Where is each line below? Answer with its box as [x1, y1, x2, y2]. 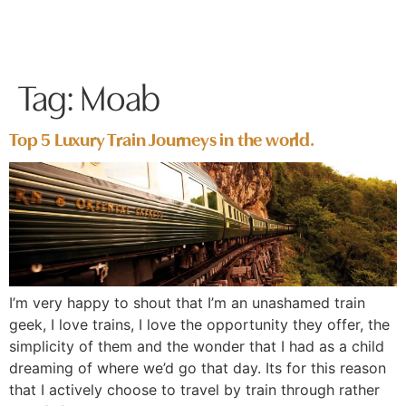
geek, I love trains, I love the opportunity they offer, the [9, 314, 390, 333]
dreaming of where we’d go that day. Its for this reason [9, 358, 386, 377]
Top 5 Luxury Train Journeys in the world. [9, 125, 314, 150]
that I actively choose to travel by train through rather [9, 380, 380, 399]
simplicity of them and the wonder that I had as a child [9, 336, 384, 355]
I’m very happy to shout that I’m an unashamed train [9, 293, 365, 312]
